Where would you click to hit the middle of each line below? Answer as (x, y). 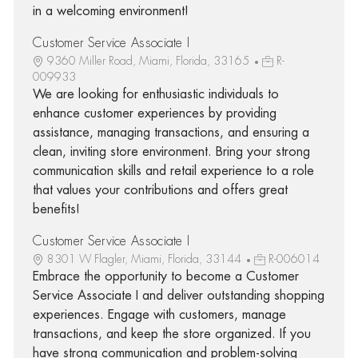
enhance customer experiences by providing (154, 113)
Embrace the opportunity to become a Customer (165, 276)
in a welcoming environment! (110, 11)
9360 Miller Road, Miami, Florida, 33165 (149, 60)
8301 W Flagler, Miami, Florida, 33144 (145, 259)
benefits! (56, 209)
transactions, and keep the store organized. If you (171, 334)
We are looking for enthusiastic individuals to (155, 94)
